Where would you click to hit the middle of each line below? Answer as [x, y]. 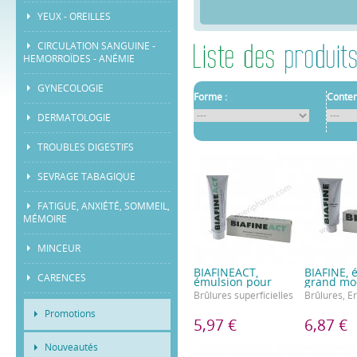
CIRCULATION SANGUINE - [97, 46]
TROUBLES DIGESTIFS [86, 147]
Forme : [210, 97]
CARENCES [62, 278]
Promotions [71, 314]
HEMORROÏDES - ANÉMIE [79, 59]
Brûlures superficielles [243, 296]
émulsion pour [233, 282]
